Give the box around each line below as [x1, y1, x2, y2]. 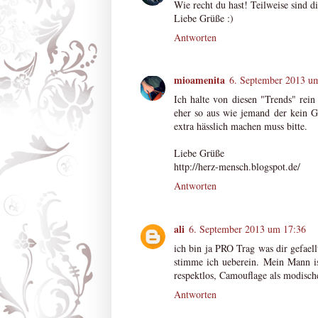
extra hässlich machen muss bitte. [174, 119, 307, 133]
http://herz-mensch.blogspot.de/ [174, 160, 300, 174]
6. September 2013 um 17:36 [189, 221, 306, 236]
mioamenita [174, 72, 225, 88]
